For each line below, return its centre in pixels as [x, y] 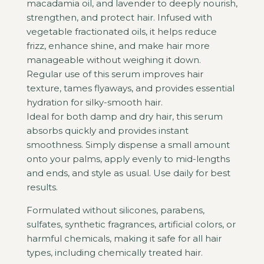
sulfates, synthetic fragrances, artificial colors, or [131, 224]
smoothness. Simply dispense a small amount [128, 145]
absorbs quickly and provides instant [108, 131]
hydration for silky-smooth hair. [95, 102]
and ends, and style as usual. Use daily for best [128, 173]
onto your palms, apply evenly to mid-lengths [128, 159]
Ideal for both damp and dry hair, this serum [125, 116]
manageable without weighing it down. [114, 60]
